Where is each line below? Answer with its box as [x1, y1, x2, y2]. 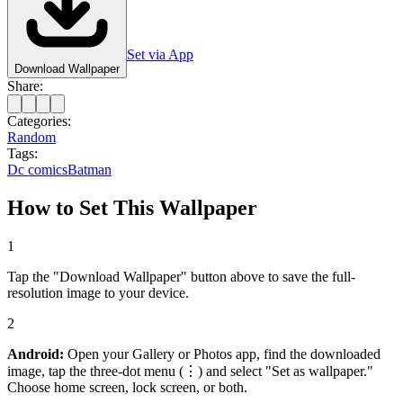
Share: [7, 77, 43, 94]
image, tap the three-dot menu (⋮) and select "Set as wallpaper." [7, 363, 373, 379]
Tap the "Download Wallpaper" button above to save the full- [7, 268, 355, 284]
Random [7, 129, 56, 145]
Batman [67, 161, 112, 177]
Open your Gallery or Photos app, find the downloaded [64, 345, 381, 362]
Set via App [127, 46, 193, 62]
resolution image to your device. [7, 284, 189, 300]
